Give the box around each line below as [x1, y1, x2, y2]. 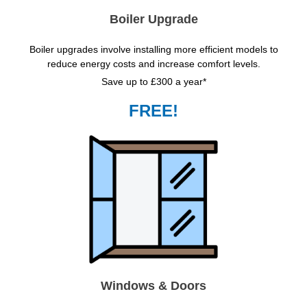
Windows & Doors [101, 278, 206, 293]
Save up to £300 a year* [101, 75, 206, 87]
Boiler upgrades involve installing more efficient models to [29, 43, 278, 55]
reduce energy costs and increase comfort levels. [47, 58, 260, 69]
